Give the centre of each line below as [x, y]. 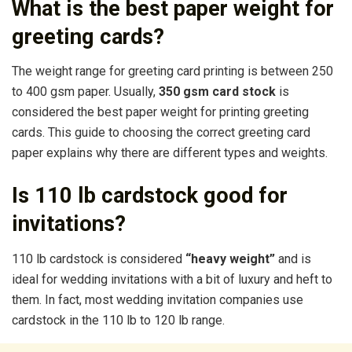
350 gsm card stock [217, 92]
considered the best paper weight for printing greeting [160, 112]
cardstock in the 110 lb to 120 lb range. [118, 320]
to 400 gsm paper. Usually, [85, 92]
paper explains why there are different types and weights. [170, 153]
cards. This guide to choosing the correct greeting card [161, 133]
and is [293, 258]
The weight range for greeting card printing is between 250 [172, 71]
